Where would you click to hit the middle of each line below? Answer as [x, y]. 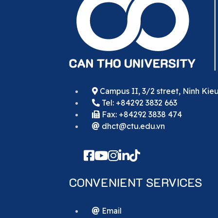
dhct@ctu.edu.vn [132, 126]
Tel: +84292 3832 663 [138, 102]
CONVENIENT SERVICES [136, 182]
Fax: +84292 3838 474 [141, 114]
